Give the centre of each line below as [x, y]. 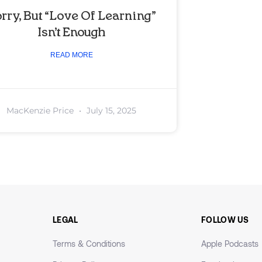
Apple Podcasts [230, 244]
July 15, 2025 [110, 111]
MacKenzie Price [41, 111]
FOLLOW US [225, 220]
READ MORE [71, 55]
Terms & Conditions [89, 244]
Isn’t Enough [71, 33]
